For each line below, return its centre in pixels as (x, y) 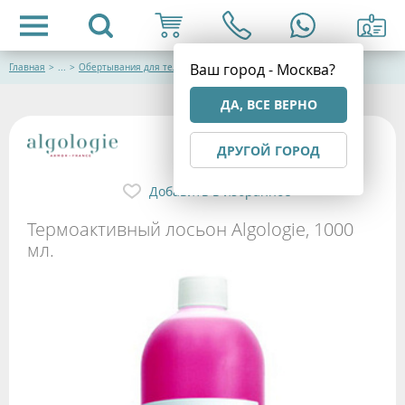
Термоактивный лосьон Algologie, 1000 (190, 229)
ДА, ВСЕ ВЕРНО (268, 104)
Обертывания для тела (131, 67)
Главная (27, 67)
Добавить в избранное (220, 191)
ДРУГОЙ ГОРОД (268, 151)
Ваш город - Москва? (263, 70)
